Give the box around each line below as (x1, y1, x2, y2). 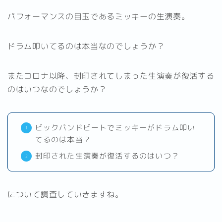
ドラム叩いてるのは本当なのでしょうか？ (7, 40, 165, 52)
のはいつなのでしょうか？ (7, 83, 107, 95)
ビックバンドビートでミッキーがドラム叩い (35, 122, 196, 133)
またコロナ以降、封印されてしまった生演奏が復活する (7, 70, 215, 81)
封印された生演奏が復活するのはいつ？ (35, 150, 180, 161)
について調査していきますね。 (7, 188, 123, 200)
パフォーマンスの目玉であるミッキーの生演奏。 (7, 10, 190, 22)
